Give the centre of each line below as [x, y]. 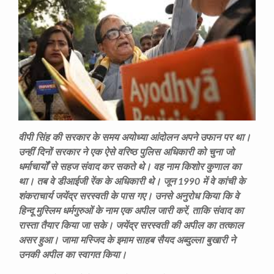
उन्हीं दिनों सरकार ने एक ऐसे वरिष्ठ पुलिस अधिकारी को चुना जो [126, 152]
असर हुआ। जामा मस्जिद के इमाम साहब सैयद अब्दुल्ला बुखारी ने [127, 240]
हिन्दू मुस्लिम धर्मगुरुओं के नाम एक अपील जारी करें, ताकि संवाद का [131, 211]
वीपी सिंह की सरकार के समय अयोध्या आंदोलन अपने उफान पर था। [135, 137]
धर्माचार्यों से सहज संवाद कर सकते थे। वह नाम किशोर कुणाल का [130, 167]
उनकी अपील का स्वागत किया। [72, 255]
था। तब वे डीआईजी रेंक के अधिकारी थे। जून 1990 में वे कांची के [132, 181]
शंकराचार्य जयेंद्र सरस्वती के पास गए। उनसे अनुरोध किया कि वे [129, 196]
